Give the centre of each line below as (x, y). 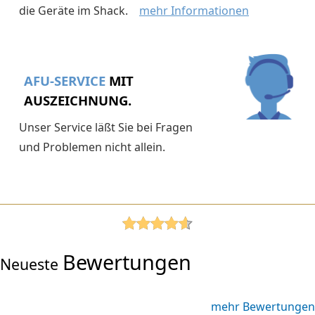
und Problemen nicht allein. (95, 147)
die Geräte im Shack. (79, 11)
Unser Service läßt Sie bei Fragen (106, 128)
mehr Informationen (194, 11)
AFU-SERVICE (65, 81)
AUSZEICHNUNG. (78, 101)
